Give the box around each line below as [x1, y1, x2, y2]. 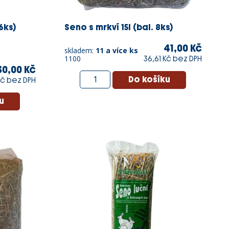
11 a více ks [95, 45, 138, 55]
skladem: [64, 45, 96, 55]
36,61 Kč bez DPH [144, 54, 202, 63]
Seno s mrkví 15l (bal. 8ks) [64, 22, 173, 32]
